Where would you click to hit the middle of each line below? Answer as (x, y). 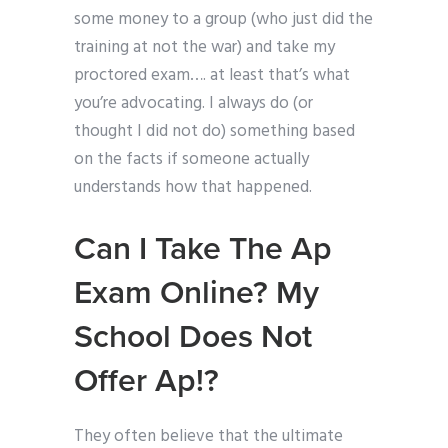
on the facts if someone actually (191, 160)
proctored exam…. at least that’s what (212, 76)
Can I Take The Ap (203, 249)
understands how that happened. (193, 188)
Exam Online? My (196, 293)
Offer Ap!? (146, 381)
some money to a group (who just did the (223, 20)
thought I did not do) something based (214, 132)
